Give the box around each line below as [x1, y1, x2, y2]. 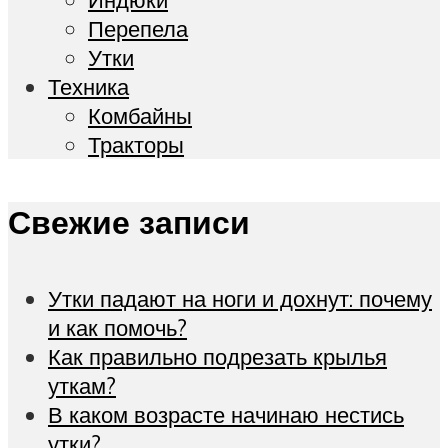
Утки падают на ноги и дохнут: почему [48, 284, 432, 314]
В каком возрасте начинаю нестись [48, 400, 404, 430]
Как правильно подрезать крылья [48, 342, 387, 372]
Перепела [88, 14, 188, 44]
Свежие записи [8, 201, 250, 242]
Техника [48, 72, 129, 102]
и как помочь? [48, 313, 187, 343]
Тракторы [88, 130, 184, 160]
